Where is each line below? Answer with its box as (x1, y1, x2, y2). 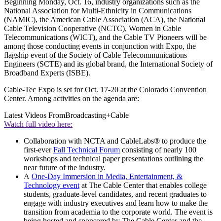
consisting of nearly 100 (120, 145, 196, 154)
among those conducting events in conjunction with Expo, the (4, 41, 196, 50)
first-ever (24, 145, 53, 154)
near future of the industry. (24, 163, 106, 172)
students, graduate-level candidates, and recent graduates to (24, 189, 207, 198)
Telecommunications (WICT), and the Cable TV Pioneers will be (4, 33, 207, 41)
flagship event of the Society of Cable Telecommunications (4, 50, 187, 59)
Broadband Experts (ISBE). (4, 68, 90, 77)
